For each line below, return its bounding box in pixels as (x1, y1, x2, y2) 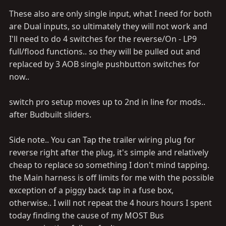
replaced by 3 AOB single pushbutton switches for (9, 59, 200, 70)
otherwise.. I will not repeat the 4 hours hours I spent (9, 197, 212, 208)
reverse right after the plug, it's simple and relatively (9, 147, 208, 158)
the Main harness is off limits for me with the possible (9, 172, 214, 183)
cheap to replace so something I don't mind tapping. (9, 159, 209, 171)
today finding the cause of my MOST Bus (9, 210, 164, 221)
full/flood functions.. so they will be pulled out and (9, 46, 200, 57)
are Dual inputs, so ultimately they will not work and (9, 21, 207, 32)
